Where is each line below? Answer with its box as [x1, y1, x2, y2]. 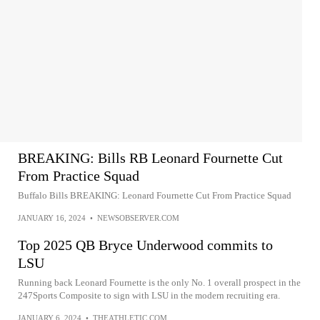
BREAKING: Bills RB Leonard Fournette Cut [18, 150, 283, 166]
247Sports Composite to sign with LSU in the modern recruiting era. [18, 290, 280, 301]
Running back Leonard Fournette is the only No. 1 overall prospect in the [18, 277, 301, 288]
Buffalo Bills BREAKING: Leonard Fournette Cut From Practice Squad [18, 190, 291, 201]
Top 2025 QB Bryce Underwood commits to [18, 237, 273, 253]
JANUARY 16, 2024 [18, 214, 86, 222]
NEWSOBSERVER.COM [97, 214, 179, 222]
